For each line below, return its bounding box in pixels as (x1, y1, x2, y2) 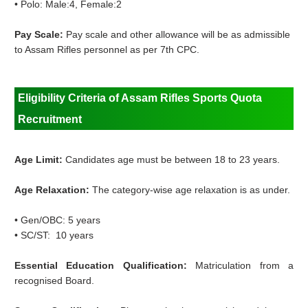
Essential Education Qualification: (14, 260, 196, 272)
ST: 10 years (36, 230, 94, 241)
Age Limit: (14, 154, 66, 166)
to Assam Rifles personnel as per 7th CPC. (14, 44, 200, 56)
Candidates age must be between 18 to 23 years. (65, 154, 280, 166)
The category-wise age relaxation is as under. (92, 184, 291, 196)
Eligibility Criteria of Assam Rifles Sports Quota (18, 92, 263, 104)
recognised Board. (14, 275, 95, 287)
